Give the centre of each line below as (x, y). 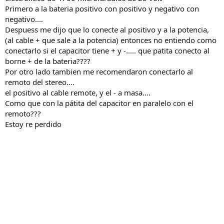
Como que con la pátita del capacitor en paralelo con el (99, 103)
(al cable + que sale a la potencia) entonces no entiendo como (111, 40)
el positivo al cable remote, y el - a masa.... (78, 92)
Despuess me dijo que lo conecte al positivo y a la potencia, (107, 29)
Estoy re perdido (33, 124)
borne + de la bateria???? (48, 61)
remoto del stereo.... (40, 82)
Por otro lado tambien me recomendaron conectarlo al (99, 71)
